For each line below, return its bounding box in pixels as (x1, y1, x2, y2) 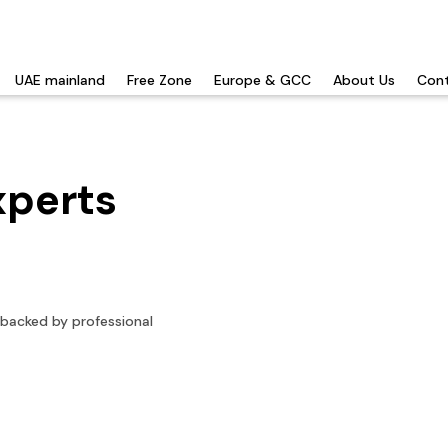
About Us (333, 71, 395, 90)
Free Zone (127, 71, 192, 90)
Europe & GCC (214, 71, 311, 90)
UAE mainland (15, 71, 105, 90)
